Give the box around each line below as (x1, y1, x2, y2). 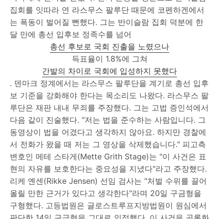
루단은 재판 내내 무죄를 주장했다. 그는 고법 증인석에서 (10, 102, 209, 112)
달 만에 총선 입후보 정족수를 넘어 (10, 29, 131, 39)
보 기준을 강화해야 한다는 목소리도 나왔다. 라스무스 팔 (10, 90, 209, 100)
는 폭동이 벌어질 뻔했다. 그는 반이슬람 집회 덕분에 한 (10, 17, 203, 27)
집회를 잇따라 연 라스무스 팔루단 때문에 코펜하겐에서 (10, 4, 204, 15)
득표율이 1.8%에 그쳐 (71, 53, 148, 64)
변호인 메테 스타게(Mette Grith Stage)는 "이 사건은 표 (10, 151, 206, 161)
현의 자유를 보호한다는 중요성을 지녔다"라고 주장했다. (10, 163, 207, 174)
